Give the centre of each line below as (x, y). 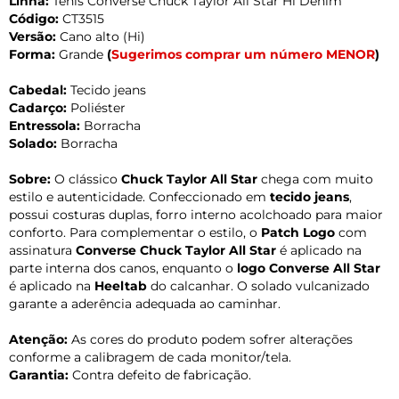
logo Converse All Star (309, 268)
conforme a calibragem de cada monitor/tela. (150, 357)
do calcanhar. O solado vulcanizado (258, 285)
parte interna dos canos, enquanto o (123, 268)
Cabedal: (38, 90)
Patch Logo (298, 232)
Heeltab (121, 285)
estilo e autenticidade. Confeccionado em (139, 196)
